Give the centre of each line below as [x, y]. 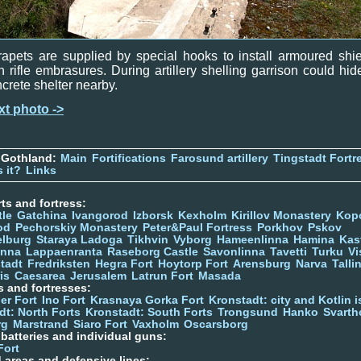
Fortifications [129, 158]
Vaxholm [156, 324]
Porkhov [280, 227]
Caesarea [40, 276]
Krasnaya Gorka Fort [147, 300]
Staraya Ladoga [79, 239]
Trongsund [248, 312]
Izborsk [153, 215]
